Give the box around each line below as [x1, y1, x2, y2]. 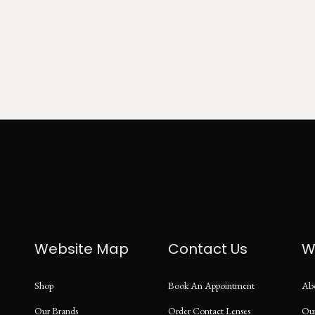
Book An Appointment [168, 279, 255, 292]
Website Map [34, 239, 129, 259]
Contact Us [168, 239, 247, 259]
